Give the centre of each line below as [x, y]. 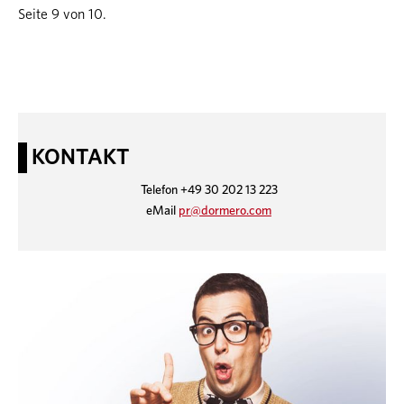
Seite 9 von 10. [62, 14]
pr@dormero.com [225, 211]
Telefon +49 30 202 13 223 [209, 190]
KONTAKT [81, 158]
